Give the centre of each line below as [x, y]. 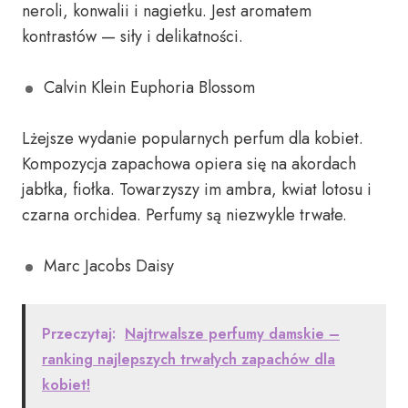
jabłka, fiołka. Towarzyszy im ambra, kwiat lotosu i [197, 189]
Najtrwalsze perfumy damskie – [232, 334]
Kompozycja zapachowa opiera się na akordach [189, 164]
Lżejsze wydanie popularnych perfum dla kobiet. [193, 138]
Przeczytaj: [79, 334]
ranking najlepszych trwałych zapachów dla [189, 359]
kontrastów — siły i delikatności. [133, 36]
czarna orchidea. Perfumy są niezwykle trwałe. [184, 215]
